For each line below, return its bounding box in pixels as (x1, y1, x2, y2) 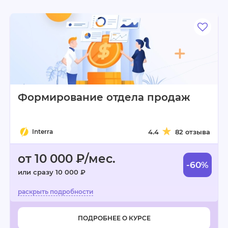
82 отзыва (175, 128, 210, 136)
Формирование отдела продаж (18, 91, 190, 103)
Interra (32, 128, 53, 135)
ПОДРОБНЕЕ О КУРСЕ (77, 214, 151, 222)
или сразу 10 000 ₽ (18, 168, 85, 176)
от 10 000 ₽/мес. (18, 152, 116, 166)
